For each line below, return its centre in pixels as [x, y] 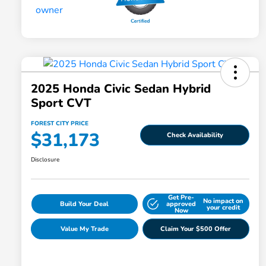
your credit [223, 207]
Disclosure [45, 160]
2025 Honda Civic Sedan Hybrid [121, 89]
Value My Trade [84, 229]
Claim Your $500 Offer [196, 229]
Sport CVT [61, 103]
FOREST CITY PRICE [60, 124]
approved [181, 204]
